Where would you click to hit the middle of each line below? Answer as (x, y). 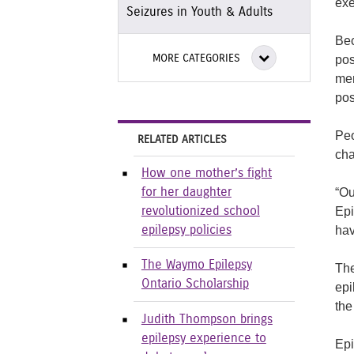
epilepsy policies (186, 230)
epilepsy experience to (203, 338)
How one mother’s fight (206, 173)
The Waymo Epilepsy (196, 265)
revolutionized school (200, 211)
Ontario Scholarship (195, 284)
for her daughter (186, 192)
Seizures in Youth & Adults (199, 12)
